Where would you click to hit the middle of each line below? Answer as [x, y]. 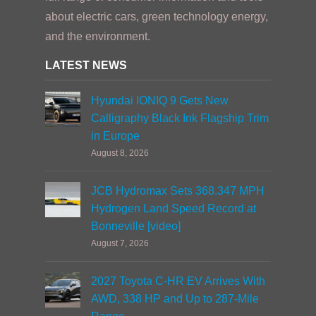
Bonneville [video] [136, 226]
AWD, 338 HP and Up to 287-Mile [175, 299]
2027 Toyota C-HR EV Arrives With [178, 281]
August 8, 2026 [120, 153]
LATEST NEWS [86, 65]
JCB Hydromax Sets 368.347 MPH [178, 191]
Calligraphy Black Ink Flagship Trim [180, 118]
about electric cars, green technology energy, [157, 17]
